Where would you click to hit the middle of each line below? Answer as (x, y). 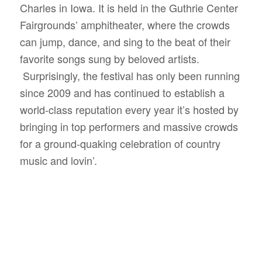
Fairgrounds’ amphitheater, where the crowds (125, 24)
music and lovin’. (60, 160)
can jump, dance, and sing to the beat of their (125, 41)
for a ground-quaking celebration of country (120, 143)
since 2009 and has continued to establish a (122, 92)
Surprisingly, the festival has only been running (131, 75)
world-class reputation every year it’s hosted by (129, 109)
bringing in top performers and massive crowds (129, 126)
